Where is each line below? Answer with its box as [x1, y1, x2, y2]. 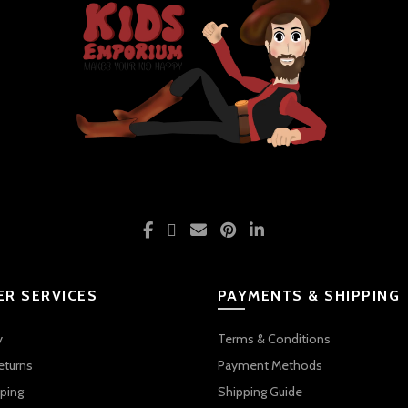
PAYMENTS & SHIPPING [217, 287, 401, 305]
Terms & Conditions [217, 331, 331, 348]
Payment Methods [217, 357, 322, 374]
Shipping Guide [217, 383, 302, 401]
